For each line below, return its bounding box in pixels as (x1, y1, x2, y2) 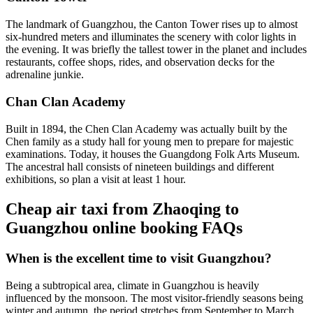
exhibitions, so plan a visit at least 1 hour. (6, 173, 186, 185)
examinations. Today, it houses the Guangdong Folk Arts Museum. (6, 147, 300, 160)
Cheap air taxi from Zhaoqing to (6, 199, 239, 218)
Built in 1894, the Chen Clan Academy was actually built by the (6, 122, 287, 135)
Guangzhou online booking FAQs (6, 218, 242, 237)
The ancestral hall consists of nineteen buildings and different (6, 160, 274, 173)
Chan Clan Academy (6, 94, 126, 109)
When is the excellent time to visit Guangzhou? (6, 251, 272, 266)
